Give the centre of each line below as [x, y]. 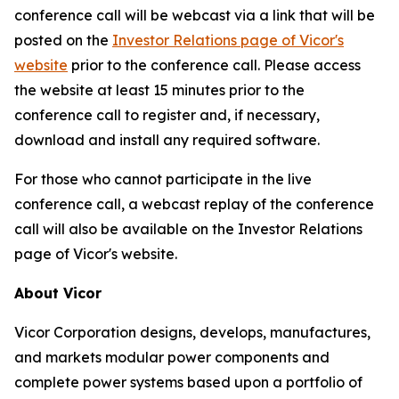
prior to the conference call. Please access [214, 65]
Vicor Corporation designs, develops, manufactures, [192, 332]
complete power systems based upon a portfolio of [188, 382]
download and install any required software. [167, 140]
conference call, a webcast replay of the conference [194, 204]
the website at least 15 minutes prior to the [159, 90]
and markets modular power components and [172, 357]
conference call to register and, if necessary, [167, 115]
